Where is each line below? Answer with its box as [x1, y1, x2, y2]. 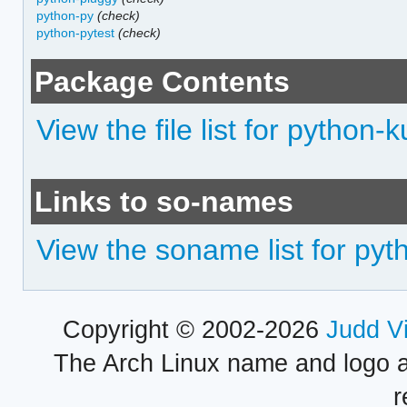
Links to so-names [35, 185, 294, 218]
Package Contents [35, 65, 291, 98]
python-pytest [36, 25, 115, 40]
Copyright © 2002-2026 [62, 316, 326, 344]
